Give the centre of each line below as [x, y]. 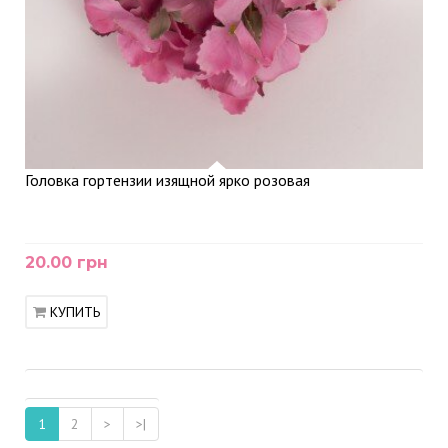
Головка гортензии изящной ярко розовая [167, 180]
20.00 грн [66, 262]
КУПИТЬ [75, 312]
